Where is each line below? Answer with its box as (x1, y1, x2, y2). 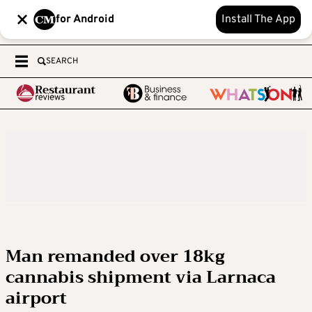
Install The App (221, 13, 295, 26)
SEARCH (46, 56, 78, 67)
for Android (56, 13, 114, 26)
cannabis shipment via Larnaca (6, 263, 276, 292)
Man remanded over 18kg (6, 242, 225, 271)
